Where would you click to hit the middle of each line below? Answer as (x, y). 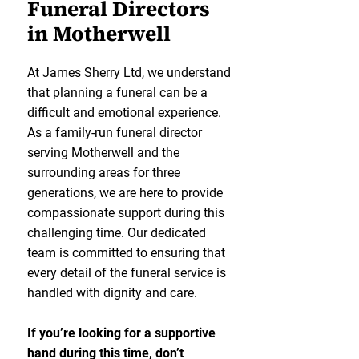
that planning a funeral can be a (117, 93)
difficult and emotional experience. (124, 113)
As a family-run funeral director (115, 133)
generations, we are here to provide (125, 193)
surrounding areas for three (104, 173)
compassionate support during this (126, 213)
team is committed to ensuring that (126, 253)
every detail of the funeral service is (127, 273)
